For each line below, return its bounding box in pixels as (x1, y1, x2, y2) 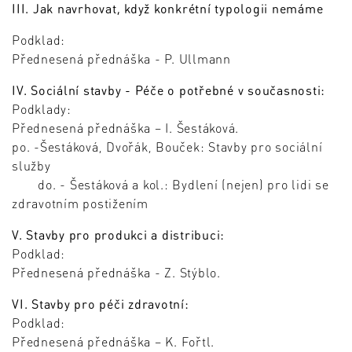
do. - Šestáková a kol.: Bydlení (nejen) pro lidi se (12, 176, 329, 193)
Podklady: (12, 101, 71, 118)
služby (12, 157, 51, 174)
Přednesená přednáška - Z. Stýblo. (12, 264, 221, 281)
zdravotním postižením (12, 195, 148, 212)
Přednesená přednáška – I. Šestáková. (12, 119, 239, 137)
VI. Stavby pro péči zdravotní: (12, 295, 189, 313)
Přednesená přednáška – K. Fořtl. (12, 333, 214, 350)
